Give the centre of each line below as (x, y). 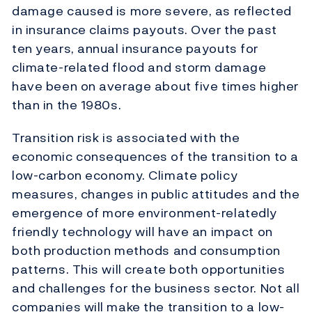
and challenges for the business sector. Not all (156, 288)
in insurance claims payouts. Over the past (145, 30)
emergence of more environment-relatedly (145, 213)
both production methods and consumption (146, 251)
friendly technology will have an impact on (142, 232)
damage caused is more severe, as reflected (152, 11)
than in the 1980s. (67, 105)
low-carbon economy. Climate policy (125, 175)
